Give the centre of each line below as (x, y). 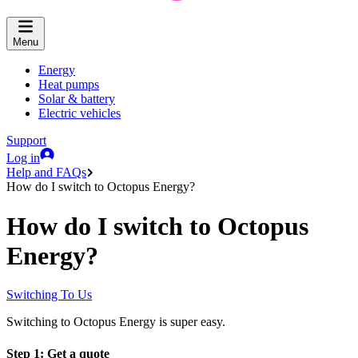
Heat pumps (69, 85)
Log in (23, 158)
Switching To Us (49, 295)
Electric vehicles (80, 113)
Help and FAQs (46, 173)
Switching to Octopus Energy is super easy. (116, 322)
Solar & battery (77, 99)
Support (26, 141)
